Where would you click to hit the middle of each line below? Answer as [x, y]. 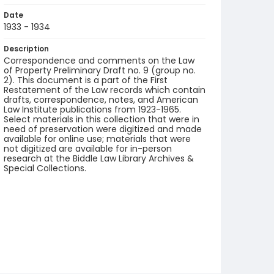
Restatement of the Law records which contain [105, 90]
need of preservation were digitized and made [103, 129]
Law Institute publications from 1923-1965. [92, 109]
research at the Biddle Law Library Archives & [99, 158]
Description [26, 49]
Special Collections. [45, 168]
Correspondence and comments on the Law [99, 61]
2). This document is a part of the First [86, 80]
